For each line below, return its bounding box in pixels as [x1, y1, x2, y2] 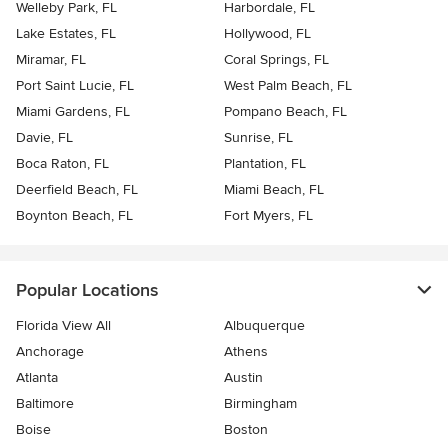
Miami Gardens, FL [16, 103, 130, 121]
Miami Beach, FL [224, 181, 324, 199]
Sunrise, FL [224, 129, 293, 147]
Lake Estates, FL [16, 25, 116, 43]
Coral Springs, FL [224, 51, 329, 69]
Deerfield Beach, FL [16, 181, 138, 199]
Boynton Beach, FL [16, 207, 133, 225]
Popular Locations [16, 279, 158, 302]
